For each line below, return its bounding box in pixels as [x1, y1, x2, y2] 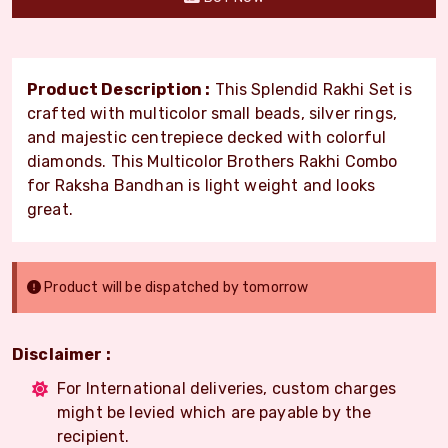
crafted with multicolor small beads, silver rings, [27, 103, 398, 123]
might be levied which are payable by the [57, 402, 372, 422]
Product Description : [27, 79, 211, 99]
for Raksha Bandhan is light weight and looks [27, 175, 376, 195]
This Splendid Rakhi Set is [210, 79, 412, 99]
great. [27, 199, 73, 219]
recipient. [57, 426, 130, 446]
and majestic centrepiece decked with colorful [27, 127, 387, 147]
